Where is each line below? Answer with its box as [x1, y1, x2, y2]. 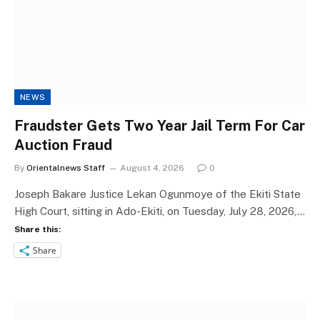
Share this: [14, 224, 61, 234]
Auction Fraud [14, 136, 112, 154]
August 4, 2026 [120, 163, 184, 173]
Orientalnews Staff [26, 163, 105, 173]
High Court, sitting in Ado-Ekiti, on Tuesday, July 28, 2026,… [14, 205, 305, 217]
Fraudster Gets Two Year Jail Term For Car [14, 117, 305, 134]
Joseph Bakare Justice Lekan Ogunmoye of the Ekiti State [14, 188, 301, 200]
